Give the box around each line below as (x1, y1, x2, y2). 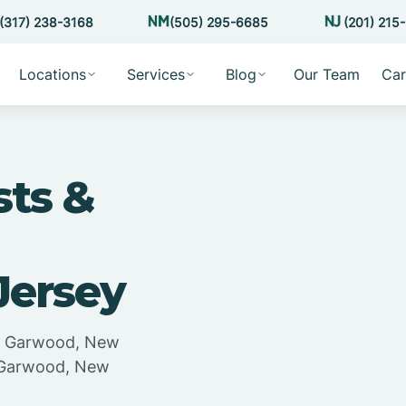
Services (126, 65, 185, 83)
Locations (18, 65, 86, 83)
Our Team (293, 65, 360, 83)
